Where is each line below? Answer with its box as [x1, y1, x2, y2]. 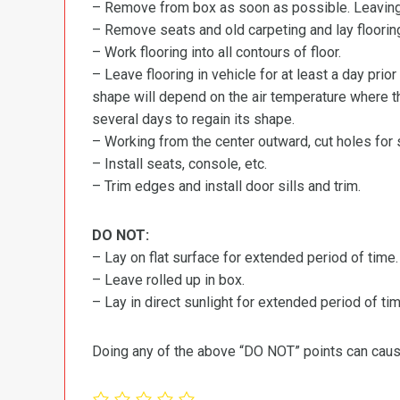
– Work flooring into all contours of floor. [92, 43, 341, 61]
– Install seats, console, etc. [92, 154, 267, 172]
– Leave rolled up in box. [92, 271, 245, 288]
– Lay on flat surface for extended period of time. [92, 248, 398, 266]
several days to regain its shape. [92, 110, 295, 128]
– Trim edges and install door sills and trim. [92, 177, 361, 195]
